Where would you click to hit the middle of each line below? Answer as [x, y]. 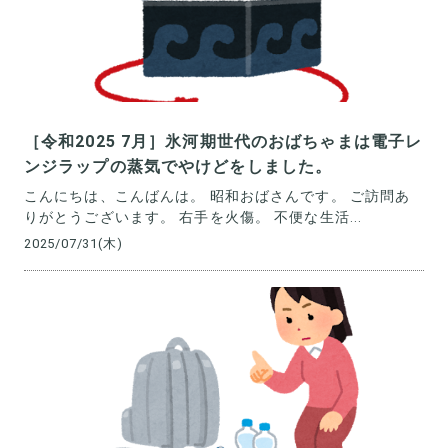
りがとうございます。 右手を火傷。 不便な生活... [193, 216]
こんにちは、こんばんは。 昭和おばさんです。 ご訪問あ [217, 195]
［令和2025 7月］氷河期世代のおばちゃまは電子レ [223, 142]
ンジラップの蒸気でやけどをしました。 [178, 167]
